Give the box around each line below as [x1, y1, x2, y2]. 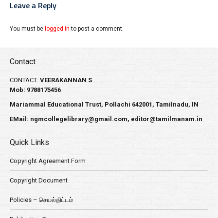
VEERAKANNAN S [40, 76, 92, 84]
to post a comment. [70, 25, 124, 32]
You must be [10, 25, 45, 32]
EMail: [10, 115, 30, 123]
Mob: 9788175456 [10, 86, 61, 93]
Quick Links [10, 138, 49, 147]
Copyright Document [10, 177, 68, 184]
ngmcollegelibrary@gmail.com [30, 115, 127, 123]
